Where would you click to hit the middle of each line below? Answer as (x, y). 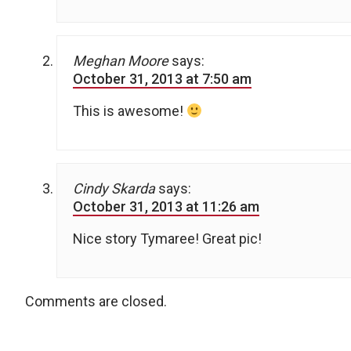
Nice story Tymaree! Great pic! (167, 239)
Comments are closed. (96, 302)
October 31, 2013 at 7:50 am (162, 79)
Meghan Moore (121, 61)
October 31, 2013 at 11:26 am (166, 207)
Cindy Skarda (114, 189)
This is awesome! (130, 111)
